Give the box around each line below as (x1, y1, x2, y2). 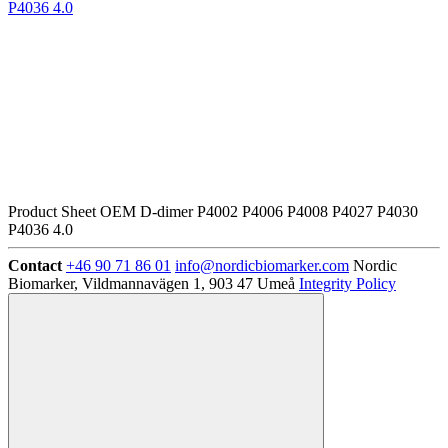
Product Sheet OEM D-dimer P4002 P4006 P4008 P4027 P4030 (8, 202, 418, 220)
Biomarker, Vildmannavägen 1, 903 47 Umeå (8, 274, 295, 292)
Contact (8, 256, 62, 274)
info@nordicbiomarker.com (175, 256, 349, 274)
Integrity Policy (299, 274, 396, 292)
